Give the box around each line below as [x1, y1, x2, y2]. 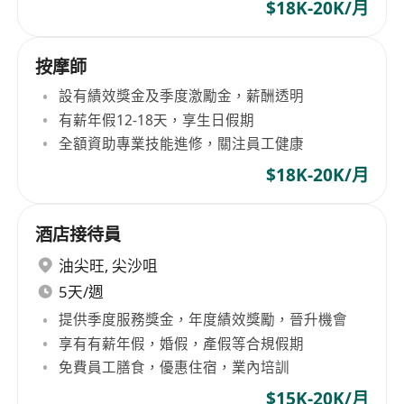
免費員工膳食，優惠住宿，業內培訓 [59, 356, 290, 377]
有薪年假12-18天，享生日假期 [59, 109, 255, 130]
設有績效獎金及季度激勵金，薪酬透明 [59, 86, 305, 106]
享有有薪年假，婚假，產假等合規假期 [59, 333, 305, 353]
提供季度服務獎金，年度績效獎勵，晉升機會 [59, 309, 348, 330]
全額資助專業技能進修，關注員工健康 [59, 133, 305, 153]
